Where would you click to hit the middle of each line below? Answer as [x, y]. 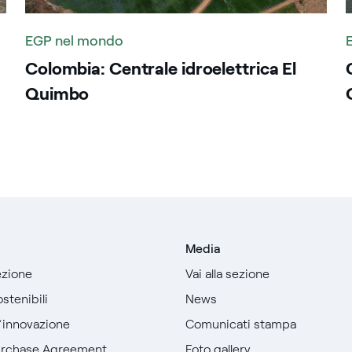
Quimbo [57, 94]
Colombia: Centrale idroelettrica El [161, 69]
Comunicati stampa [241, 324]
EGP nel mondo [74, 41]
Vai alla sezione [228, 274]
